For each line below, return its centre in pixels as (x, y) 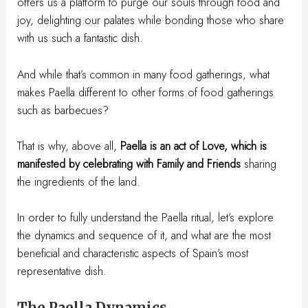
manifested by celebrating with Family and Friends (129, 163)
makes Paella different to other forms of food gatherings (146, 92)
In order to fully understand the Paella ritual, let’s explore (146, 218)
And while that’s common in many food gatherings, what (144, 74)
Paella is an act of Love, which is (194, 145)
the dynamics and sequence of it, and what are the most (144, 235)
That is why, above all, (69, 145)
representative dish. (62, 271)
